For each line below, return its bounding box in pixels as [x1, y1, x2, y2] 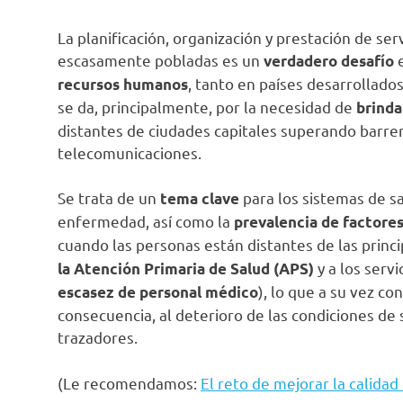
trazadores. [58, 327, 138, 347]
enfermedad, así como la [58, 211, 234, 231]
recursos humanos [58, 74, 188, 94]
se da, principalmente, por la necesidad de [58, 96, 353, 116]
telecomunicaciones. [58, 142, 201, 162]
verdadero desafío [260, 50, 394, 70]
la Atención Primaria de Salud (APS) [58, 259, 314, 279]
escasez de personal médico [58, 282, 258, 302]
